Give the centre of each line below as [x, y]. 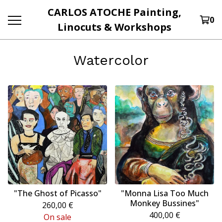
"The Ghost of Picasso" [57, 193]
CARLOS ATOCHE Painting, [114, 12]
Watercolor [111, 60]
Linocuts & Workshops [114, 27]
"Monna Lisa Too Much [165, 193]
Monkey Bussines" [165, 203]
